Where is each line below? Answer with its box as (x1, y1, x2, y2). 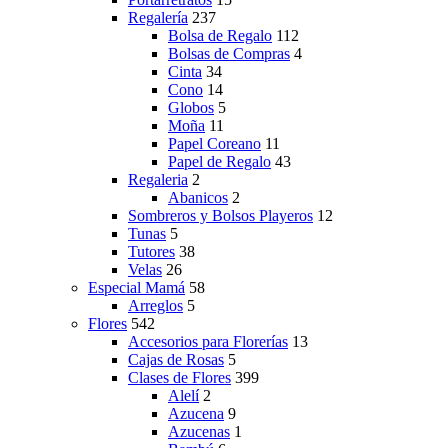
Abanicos (168, 189, 228, 207)
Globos (168, 99, 214, 117)
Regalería (128, 9, 188, 27)
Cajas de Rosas (128, 351, 224, 369)
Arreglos (128, 297, 183, 315)
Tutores (128, 243, 175, 261)
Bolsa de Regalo (168, 27, 272, 45)
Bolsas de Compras (168, 45, 290, 63)
